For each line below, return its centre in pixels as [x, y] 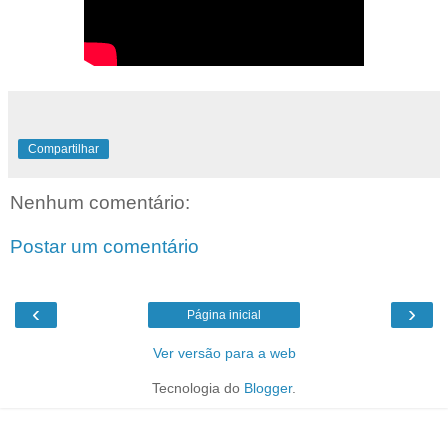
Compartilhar [63, 149]
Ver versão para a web [224, 353]
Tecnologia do [198, 388]
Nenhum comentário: [100, 203]
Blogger [268, 388]
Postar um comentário [104, 247]
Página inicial [224, 315]
